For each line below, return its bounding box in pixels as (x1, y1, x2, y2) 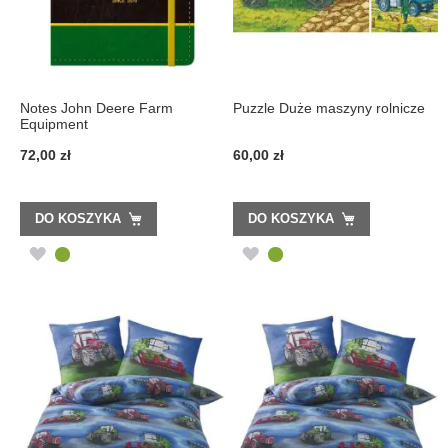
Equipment (20, 116, 88, 133)
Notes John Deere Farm (20, 100, 173, 117)
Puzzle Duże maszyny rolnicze (233, 100, 426, 117)
